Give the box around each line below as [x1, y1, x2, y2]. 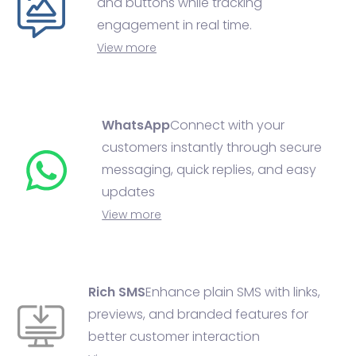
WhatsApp [102, 116, 171, 134]
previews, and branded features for [87, 305, 308, 323]
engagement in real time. [97, 16, 252, 34]
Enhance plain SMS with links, [145, 283, 320, 301]
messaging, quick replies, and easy [102, 161, 317, 179]
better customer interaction [87, 327, 260, 346]
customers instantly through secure [102, 138, 323, 157]
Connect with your [170, 116, 285, 134]
